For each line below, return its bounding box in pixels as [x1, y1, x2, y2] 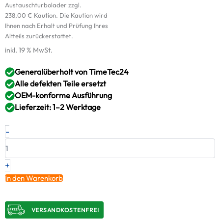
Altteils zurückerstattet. [5, 32, 73, 40]
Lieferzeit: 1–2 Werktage [15, 102, 101, 112]
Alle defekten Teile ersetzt [15, 78, 106, 88]
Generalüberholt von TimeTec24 [15, 66, 129, 77]
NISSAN [9, 129, 33, 138]
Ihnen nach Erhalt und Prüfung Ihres [5, 22, 108, 30]
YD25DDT [9, 178, 40, 187]
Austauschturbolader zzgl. [5, 1, 82, 9]
